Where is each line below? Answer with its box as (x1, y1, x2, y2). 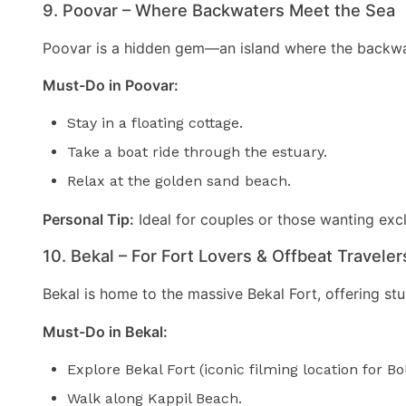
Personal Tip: (43, 209, 134, 228)
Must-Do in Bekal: (43, 322, 168, 341)
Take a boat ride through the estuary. (67, 143, 328, 161)
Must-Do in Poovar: (43, 76, 179, 95)
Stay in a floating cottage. (67, 114, 244, 132)
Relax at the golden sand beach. (67, 172, 292, 190)
